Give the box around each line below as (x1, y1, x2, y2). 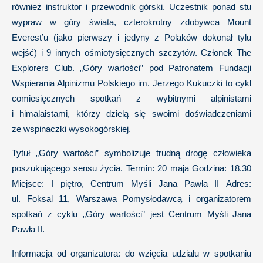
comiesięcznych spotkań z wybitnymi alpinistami (12, 93, 251, 103)
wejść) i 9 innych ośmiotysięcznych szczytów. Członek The (12, 48, 251, 58)
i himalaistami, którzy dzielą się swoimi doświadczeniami (12, 109, 251, 119)
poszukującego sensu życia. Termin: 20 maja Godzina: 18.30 (12, 163, 251, 173)
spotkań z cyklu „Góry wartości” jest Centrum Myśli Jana (12, 209, 251, 219)
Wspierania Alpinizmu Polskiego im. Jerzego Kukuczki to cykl (12, 78, 251, 88)
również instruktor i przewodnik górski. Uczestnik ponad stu (12, 2, 251, 12)
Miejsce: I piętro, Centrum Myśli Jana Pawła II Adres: (12, 178, 251, 188)
